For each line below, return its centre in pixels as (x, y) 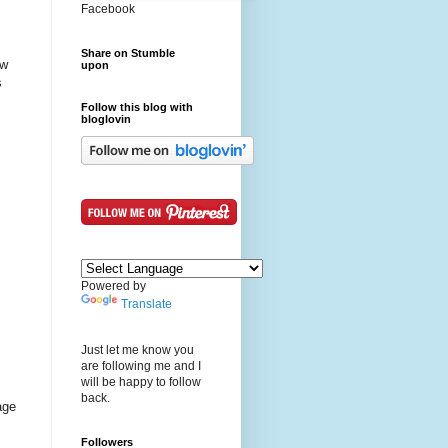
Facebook (108, 9)
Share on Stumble (128, 53)
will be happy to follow (141, 382)
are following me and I (141, 366)
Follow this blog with (137, 107)
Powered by (113, 286)
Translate (146, 304)
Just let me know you (137, 350)
